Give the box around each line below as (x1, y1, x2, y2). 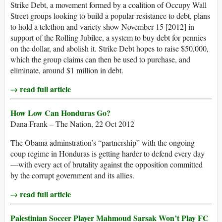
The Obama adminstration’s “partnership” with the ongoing (10, 137, 195, 148)
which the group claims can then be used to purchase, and (10, 54, 190, 65)
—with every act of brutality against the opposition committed (10, 159, 203, 170)
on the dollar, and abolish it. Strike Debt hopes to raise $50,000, (10, 43, 209, 54)
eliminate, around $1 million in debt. (10, 65, 123, 76)
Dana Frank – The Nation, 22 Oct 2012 (10, 118, 134, 129)
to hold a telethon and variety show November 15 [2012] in (10, 21, 194, 32)
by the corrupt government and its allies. (10, 170, 134, 181)
